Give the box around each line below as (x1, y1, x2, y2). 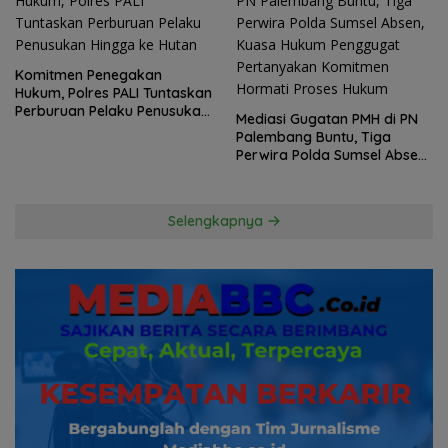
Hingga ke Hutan (15, 119, 125, 138)
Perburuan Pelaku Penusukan (15, 101, 209, 120)
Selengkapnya (167, 211, 267, 230)
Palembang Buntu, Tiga (236, 127, 391, 146)
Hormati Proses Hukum (236, 199, 389, 218)
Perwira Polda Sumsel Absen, (236, 145, 429, 164)
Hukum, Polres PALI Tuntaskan (15, 83, 212, 102)
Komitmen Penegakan (15, 65, 162, 84)
